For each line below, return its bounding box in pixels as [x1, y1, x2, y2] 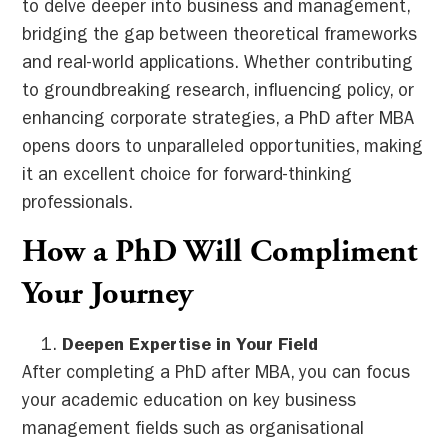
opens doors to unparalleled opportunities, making [22, 139, 424, 158]
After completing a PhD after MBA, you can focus [22, 365, 411, 384]
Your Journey [22, 279, 194, 311]
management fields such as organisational [22, 421, 365, 440]
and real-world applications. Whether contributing [22, 55, 414, 74]
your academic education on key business [22, 393, 357, 412]
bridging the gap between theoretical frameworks [22, 27, 418, 46]
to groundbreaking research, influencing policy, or [22, 83, 415, 102]
